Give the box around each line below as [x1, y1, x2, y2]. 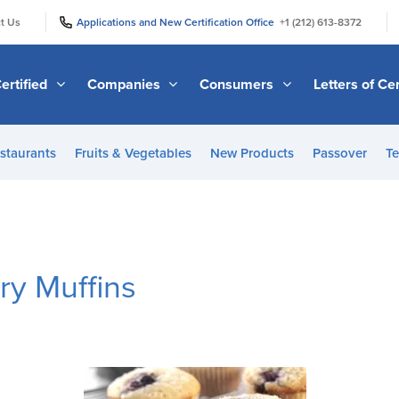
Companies [86, 75, 164, 94]
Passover [312, 145, 367, 161]
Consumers [199, 75, 278, 94]
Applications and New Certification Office [77, 15, 280, 28]
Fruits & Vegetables [74, 145, 191, 161]
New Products [209, 145, 294, 161]
